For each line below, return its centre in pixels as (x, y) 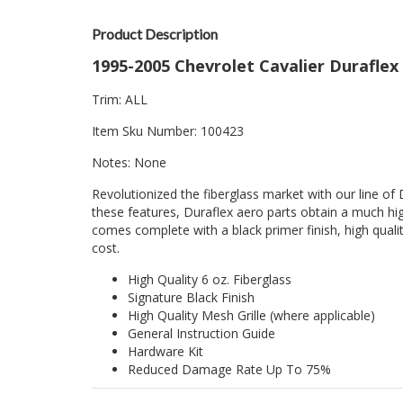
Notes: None (129, 163)
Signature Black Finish (191, 298)
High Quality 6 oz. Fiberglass (210, 280)
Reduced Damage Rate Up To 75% (229, 370)
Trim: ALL (120, 100)
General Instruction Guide (201, 334)
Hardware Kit (166, 352)
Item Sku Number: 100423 (168, 131)
